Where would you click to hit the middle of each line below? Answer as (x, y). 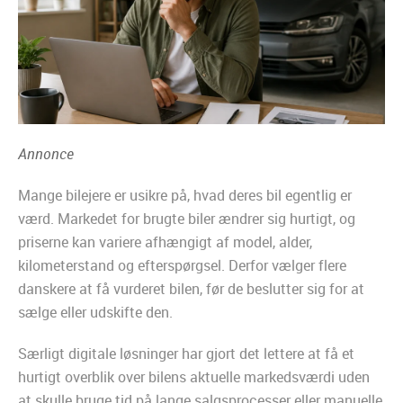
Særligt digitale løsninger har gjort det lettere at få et (186, 354)
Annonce (46, 154)
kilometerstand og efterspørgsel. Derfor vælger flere (182, 266)
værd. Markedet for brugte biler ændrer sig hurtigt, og (187, 219)
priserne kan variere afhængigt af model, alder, (165, 242)
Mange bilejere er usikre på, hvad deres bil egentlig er (185, 196)
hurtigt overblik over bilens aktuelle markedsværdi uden (194, 377)
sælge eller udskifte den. (95, 313)
